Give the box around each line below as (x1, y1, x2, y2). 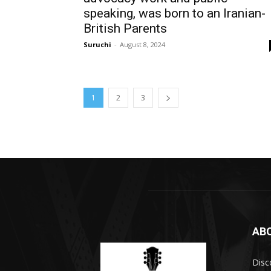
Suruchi (83, 39, 111, 49)
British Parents (83, 21, 167, 36)
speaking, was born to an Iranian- (83, 5, 266, 21)
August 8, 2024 (120, 39, 165, 49)
